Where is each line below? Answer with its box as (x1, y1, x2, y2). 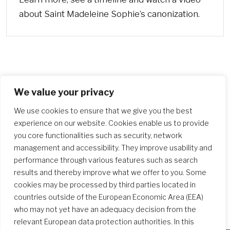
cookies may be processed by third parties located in (14, 180, 196, 189)
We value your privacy (14, 87, 114, 98)
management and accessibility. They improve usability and (14, 143, 212, 152)
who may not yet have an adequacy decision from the (14, 205, 196, 214)
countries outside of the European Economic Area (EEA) (14, 193, 203, 201)
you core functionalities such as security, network (14, 131, 182, 140)
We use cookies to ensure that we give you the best (14, 106, 193, 115)
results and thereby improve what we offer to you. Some (14, 168, 206, 177)
